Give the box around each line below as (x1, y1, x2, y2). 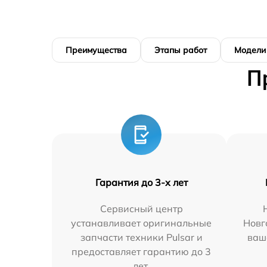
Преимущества (66, 44, 127, 55)
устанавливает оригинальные (71, 216, 212, 229)
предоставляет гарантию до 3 (72, 245, 212, 257)
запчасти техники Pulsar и (80, 231, 203, 243)
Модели (234, 44, 266, 55)
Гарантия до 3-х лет (95, 176, 188, 188)
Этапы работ (154, 44, 207, 55)
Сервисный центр (100, 202, 183, 215)
